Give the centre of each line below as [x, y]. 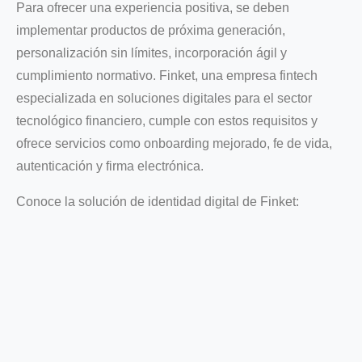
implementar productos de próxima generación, [151, 30]
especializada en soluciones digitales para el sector [164, 98]
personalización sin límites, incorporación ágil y [152, 53]
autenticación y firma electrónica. [110, 166]
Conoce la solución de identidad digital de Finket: [158, 201]
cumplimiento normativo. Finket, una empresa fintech [167, 75]
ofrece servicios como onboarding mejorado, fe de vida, [174, 143]
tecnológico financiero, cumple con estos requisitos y [167, 120]
